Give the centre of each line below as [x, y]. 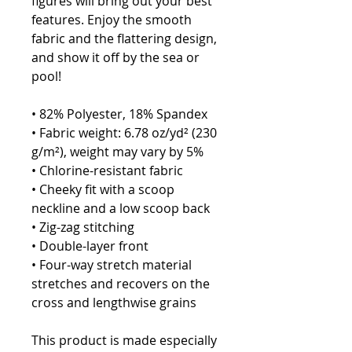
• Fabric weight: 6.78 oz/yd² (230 [124, 133]
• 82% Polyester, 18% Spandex [119, 114]
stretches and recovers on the [121, 284]
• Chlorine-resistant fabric [107, 170]
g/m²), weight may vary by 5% [117, 152]
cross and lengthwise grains [114, 302]
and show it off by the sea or [115, 57]
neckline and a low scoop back [121, 208]
